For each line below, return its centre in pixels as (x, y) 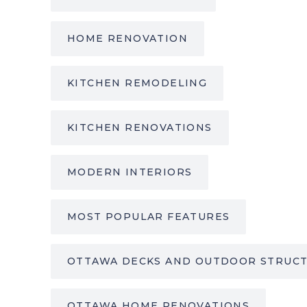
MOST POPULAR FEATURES (149, 217)
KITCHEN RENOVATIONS (140, 128)
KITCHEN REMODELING (137, 83)
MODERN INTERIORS (130, 172)
